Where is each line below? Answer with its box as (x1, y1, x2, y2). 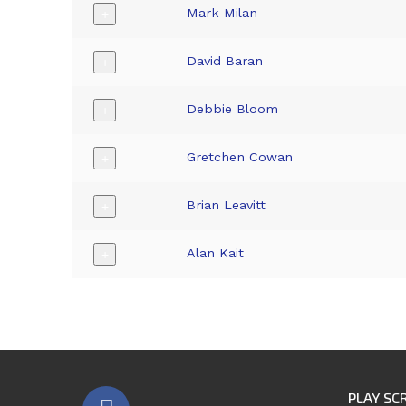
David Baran (187, 53, 264, 69)
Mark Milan (187, 5, 258, 21)
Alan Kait (187, 246, 245, 261)
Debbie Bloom (187, 101, 279, 117)
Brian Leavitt (187, 198, 266, 213)
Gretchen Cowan (187, 150, 294, 165)
